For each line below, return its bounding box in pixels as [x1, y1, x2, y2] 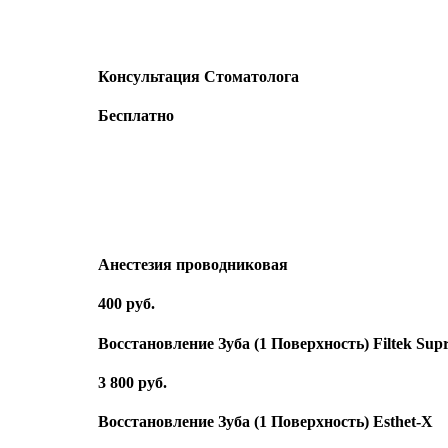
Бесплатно [98, 106, 174, 124]
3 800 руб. [98, 373, 167, 391]
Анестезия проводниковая [98, 256, 288, 274]
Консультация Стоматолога [98, 67, 299, 85]
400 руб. [98, 295, 155, 313]
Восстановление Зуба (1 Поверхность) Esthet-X [98, 413, 433, 431]
